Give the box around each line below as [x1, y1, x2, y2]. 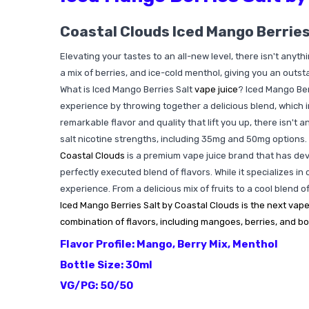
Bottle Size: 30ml [60, 259, 152, 271]
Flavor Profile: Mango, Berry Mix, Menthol [60, 238, 278, 250]
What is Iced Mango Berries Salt [60, 84, 195, 94]
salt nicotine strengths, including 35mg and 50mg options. [60, 134, 307, 144]
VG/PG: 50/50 [60, 279, 133, 292]
